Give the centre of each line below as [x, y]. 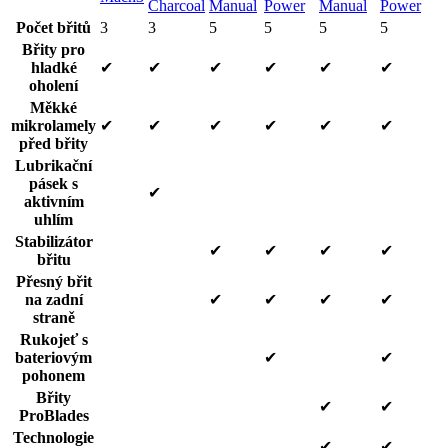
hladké [53, 68]
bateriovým [53, 358]
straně [53, 318]
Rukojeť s [53, 340]
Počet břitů [53, 28]
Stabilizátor [53, 242]
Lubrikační [53, 166]
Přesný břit [53, 282]
